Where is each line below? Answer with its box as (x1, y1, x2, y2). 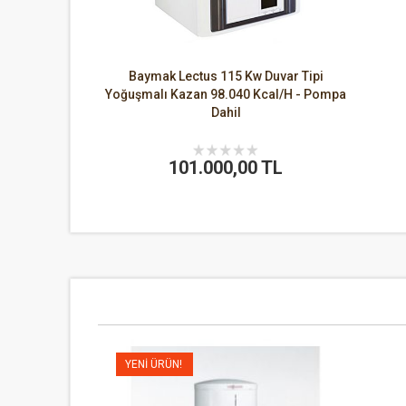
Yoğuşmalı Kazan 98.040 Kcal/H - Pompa (105, 87, 346, 101)
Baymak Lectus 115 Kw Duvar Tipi (128, 69, 324, 83)
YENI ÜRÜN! (125, 358, 182, 371)
